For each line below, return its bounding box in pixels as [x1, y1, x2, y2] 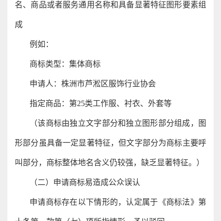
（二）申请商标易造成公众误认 [30, 178, 140, 186]
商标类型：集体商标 [30, 60, 101, 68]
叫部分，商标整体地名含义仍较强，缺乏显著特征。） [15, 158, 204, 167]
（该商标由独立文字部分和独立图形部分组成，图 [30, 119, 206, 127]
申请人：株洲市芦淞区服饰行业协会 [30, 79, 156, 88]
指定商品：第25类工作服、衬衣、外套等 [30, 99, 172, 108]
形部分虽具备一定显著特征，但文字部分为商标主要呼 [15, 139, 206, 147]
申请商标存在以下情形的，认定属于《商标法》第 [30, 198, 206, 206]
